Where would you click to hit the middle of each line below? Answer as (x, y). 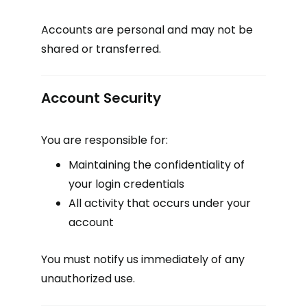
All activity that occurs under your (160, 203)
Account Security (101, 98)
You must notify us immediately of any (143, 259)
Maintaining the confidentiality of (157, 165)
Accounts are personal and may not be (147, 30)
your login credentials (126, 184)
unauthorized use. (88, 279)
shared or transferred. (101, 49)
